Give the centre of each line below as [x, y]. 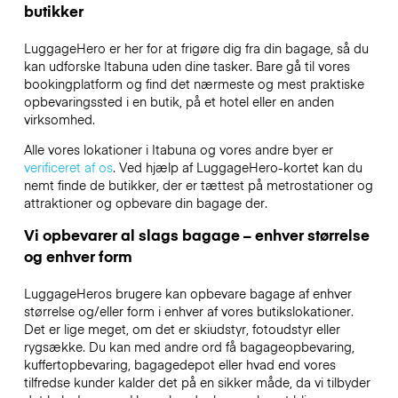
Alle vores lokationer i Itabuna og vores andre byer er [178, 149]
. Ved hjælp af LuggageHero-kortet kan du [237, 167]
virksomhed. [59, 119]
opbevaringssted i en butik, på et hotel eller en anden [179, 101]
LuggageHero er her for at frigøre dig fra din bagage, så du [196, 48]
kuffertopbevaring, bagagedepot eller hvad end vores [179, 365]
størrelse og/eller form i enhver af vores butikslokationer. [188, 311]
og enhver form [78, 256]
